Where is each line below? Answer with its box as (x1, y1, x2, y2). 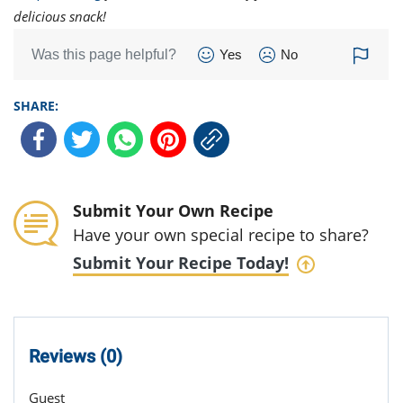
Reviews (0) (29, 345, 122, 368)
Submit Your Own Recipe (73, 200, 273, 221)
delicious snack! (13, 7, 106, 25)
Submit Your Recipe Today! (73, 252, 289, 273)
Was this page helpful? (31, 47, 176, 62)
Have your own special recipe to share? (73, 224, 369, 246)
